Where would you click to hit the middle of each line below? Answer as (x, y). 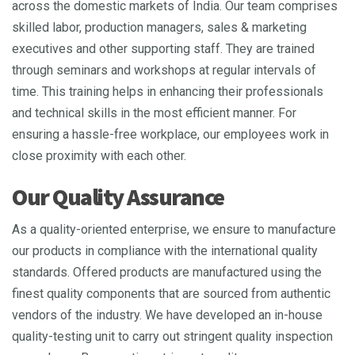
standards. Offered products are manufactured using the (167, 273)
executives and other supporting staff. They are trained (163, 49)
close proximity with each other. (99, 156)
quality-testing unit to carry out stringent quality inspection (172, 337)
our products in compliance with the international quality (165, 251)
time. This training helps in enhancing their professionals (168, 92)
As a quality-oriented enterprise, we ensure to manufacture (174, 230)
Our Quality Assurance (118, 197)
